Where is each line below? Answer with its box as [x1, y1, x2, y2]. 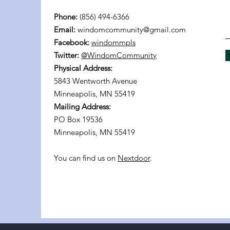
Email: [54, 25, 75, 34]
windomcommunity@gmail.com [78, 25, 186, 34]
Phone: [54, 12, 78, 22]
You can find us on [54, 153, 118, 163]
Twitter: [54, 50, 79, 60]
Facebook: [54, 37, 89, 47]
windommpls [91, 37, 136, 47]
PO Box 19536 [54, 114, 103, 124]
